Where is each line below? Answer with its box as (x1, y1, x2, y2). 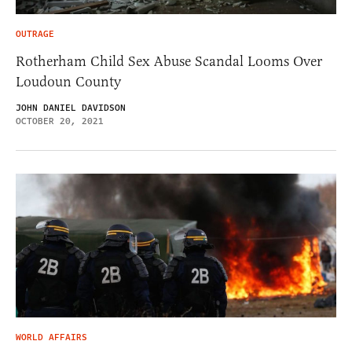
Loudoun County (16, 73, 121, 91)
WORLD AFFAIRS (16, 331, 87, 344)
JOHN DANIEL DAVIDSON (16, 101, 126, 115)
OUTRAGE (16, 27, 54, 42)
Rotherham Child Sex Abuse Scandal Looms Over (16, 53, 322, 71)
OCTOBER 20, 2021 (16, 115, 104, 129)
